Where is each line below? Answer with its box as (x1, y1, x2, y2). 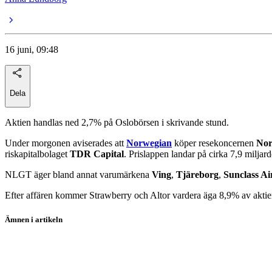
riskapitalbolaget (5, 149, 70, 160)
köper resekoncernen (172, 138, 256, 149)
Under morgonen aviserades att (5, 138, 126, 149)
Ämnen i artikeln (5, 214, 63, 224)
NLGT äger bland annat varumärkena (5, 169, 152, 180)
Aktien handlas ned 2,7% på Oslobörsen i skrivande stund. (5, 117, 229, 128)
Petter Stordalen (5, 248, 66, 259)
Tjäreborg (176, 169, 219, 180)
